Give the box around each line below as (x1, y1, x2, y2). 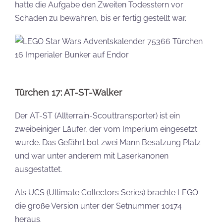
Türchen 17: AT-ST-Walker (15, 87, 122, 98)
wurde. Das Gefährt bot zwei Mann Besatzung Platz (15, 138, 201, 147)
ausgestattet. (15, 165, 62, 174)
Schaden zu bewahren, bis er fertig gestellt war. (15, 13, 186, 23)
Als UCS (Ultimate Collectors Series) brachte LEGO (15, 188, 198, 197)
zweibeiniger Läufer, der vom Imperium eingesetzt (15, 124, 197, 134)
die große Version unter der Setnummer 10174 (15, 201, 182, 211)
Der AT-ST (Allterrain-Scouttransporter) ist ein (15, 111, 180, 120)
